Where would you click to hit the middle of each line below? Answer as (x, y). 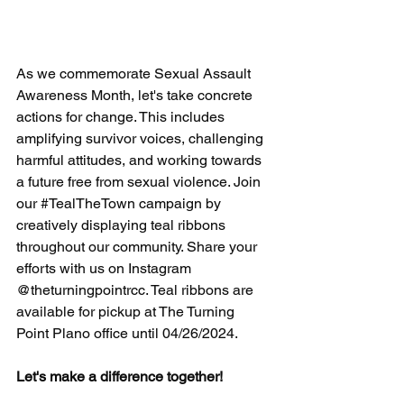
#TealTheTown (88, 204)
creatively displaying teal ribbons (123, 225)
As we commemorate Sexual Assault (135, 74)
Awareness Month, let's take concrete (136, 96)
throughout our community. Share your (138, 247)
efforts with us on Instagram (106, 269)
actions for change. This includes (122, 117)
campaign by (180, 204)
